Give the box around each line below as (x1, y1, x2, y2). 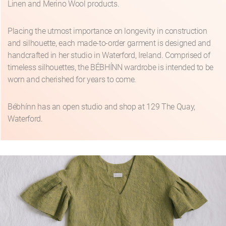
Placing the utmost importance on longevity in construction (8, 26, 207, 36)
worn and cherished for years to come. (8, 75, 137, 85)
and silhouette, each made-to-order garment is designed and (8, 38, 211, 48)
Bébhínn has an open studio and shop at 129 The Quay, (8, 102, 195, 112)
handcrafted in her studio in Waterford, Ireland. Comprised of (8, 50, 210, 61)
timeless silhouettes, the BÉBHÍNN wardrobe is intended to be (8, 63, 214, 73)
